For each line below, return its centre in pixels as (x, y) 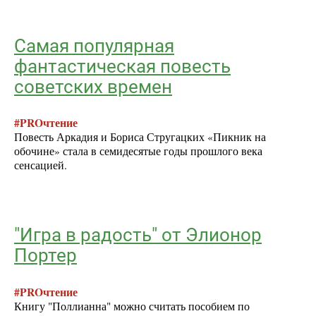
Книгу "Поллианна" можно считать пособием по (132, 306)
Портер (45, 256)
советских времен (93, 86)
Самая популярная (94, 45)
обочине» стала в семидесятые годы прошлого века (138, 151)
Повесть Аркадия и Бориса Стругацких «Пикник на (140, 137)
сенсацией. (41, 165)
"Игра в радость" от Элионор (138, 235)
